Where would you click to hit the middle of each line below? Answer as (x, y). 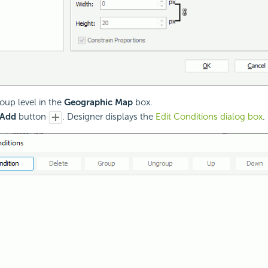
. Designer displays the (109, 117)
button (32, 117)
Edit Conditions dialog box (209, 117)
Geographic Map (98, 103)
